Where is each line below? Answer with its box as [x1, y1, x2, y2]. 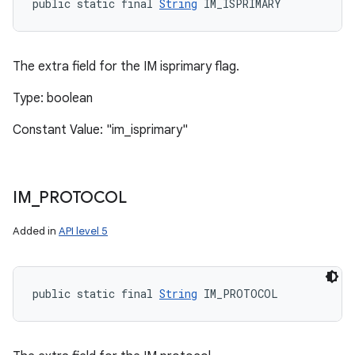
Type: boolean [13, 90, 93, 106]
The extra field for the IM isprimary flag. [13, 59, 239, 74]
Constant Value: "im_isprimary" [13, 122, 188, 138]
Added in [13, 224, 59, 238]
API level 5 [59, 224, 108, 238]
